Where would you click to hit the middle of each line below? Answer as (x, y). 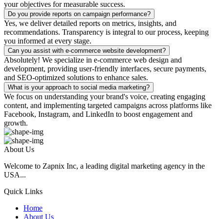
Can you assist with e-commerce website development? (87, 50)
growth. (16, 123)
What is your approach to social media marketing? (79, 87)
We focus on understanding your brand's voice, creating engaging (105, 96)
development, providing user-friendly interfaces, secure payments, (105, 68)
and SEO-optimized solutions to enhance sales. (76, 77)
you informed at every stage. (48, 41)
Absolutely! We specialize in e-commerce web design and (93, 60)
